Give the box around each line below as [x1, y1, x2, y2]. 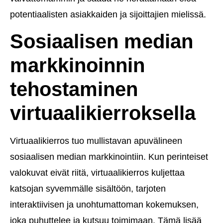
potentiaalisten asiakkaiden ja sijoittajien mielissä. [10, 9, 206, 19]
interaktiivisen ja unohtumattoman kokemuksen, [10, 200, 199, 210]
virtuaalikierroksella [10, 102, 196, 124]
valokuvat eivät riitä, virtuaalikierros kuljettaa [10, 168, 185, 178]
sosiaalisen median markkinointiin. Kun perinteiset [10, 152, 208, 162]
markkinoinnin [10, 54, 145, 77]
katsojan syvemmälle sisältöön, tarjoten [10, 184, 166, 194]
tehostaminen [10, 78, 138, 101]
